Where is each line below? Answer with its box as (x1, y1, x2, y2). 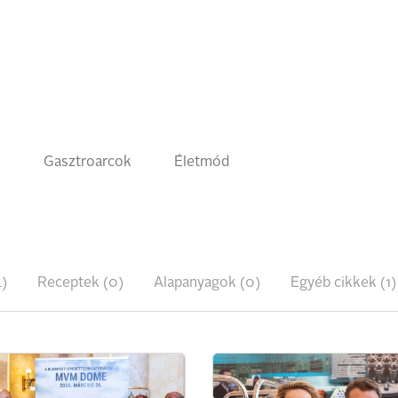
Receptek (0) (37, 276, 123, 291)
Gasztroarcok (44, 155, 131, 170)
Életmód (174, 155, 229, 170)
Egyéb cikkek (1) (291, 276, 396, 291)
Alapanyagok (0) (154, 276, 260, 291)
